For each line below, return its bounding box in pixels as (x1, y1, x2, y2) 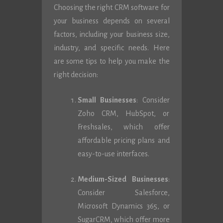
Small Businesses (77, 96, 136, 104)
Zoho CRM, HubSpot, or (77, 110, 170, 117)
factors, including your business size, (53, 30, 170, 38)
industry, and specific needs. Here (53, 44, 170, 52)
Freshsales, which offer (77, 123, 170, 131)
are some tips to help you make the (53, 57, 170, 65)
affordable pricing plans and (77, 136, 170, 144)
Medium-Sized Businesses (77, 175, 168, 183)
